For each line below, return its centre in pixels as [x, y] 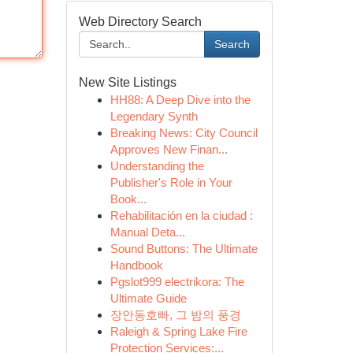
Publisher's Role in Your [171, 182]
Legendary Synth [154, 116]
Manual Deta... [147, 232]
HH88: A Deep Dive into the [180, 100]
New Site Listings [127, 82]
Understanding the [157, 166]
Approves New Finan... [169, 149]
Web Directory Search [140, 22]
